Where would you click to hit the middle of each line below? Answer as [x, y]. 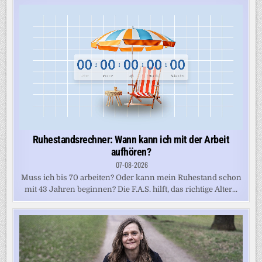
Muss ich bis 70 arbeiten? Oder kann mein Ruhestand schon [131, 178]
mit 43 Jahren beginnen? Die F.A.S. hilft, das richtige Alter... [131, 189]
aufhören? [131, 152]
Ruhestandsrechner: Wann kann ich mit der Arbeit [131, 140]
